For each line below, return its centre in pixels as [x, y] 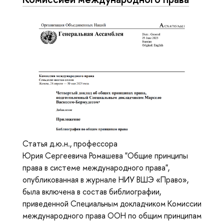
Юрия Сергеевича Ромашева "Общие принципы [105, 156]
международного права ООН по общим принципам [112, 216]
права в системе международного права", [96, 168]
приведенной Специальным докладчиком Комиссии [112, 204]
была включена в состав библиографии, [92, 192]
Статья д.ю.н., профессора [70, 144]
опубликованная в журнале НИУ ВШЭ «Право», [105, 180]
